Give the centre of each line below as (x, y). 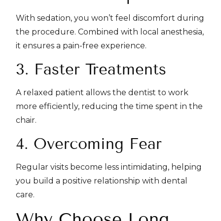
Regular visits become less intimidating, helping (109, 167)
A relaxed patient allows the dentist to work (102, 92)
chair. (26, 120)
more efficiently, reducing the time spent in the (109, 106)
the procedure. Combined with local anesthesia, (110, 32)
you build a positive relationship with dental (102, 181)
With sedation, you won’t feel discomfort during (110, 18)
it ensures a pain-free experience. (81, 46)
